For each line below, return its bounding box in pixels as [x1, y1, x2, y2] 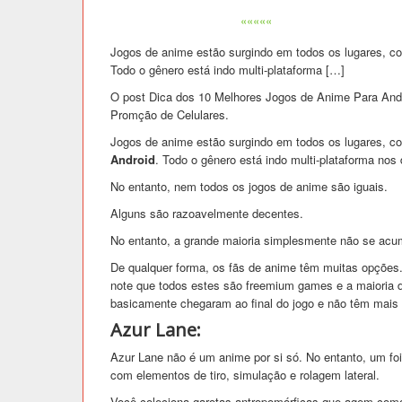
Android [110, 150, 155, 168]
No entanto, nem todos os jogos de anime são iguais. [110, 177, 388, 195]
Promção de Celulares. [110, 105, 229, 123]
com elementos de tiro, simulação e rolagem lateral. [110, 365, 380, 383]
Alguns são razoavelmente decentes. [110, 204, 303, 222]
